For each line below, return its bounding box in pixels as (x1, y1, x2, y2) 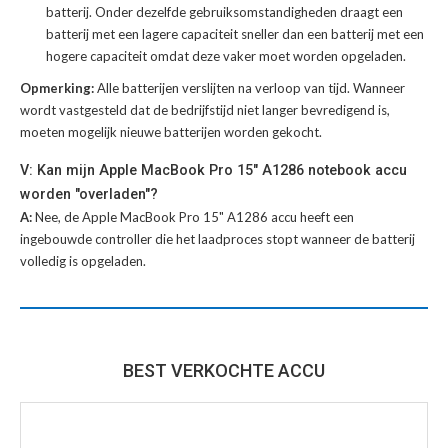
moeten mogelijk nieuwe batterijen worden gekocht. (20, 123, 322, 140)
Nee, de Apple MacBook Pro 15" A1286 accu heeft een (35, 208, 354, 225)
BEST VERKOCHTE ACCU (123, 359, 325, 381)
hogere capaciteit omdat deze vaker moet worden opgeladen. (46, 47, 406, 64)
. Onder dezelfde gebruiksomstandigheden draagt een (89, 3, 403, 20)
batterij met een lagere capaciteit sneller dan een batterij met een (46, 25, 424, 42)
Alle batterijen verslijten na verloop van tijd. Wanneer (97, 79, 405, 96)
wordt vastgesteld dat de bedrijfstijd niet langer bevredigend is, (20, 101, 390, 118)
